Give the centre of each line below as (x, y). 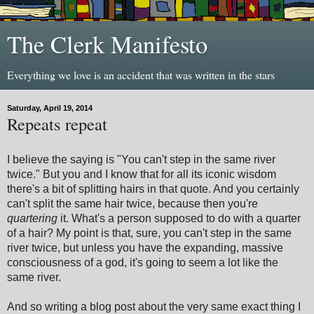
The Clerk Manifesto (107, 44)
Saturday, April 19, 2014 (50, 108)
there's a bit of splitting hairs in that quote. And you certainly (153, 189)
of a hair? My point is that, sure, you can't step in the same (149, 233)
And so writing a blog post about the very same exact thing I (154, 306)
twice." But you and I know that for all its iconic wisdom (142, 174)
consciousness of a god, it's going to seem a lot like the (143, 262)
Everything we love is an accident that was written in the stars (141, 75)
